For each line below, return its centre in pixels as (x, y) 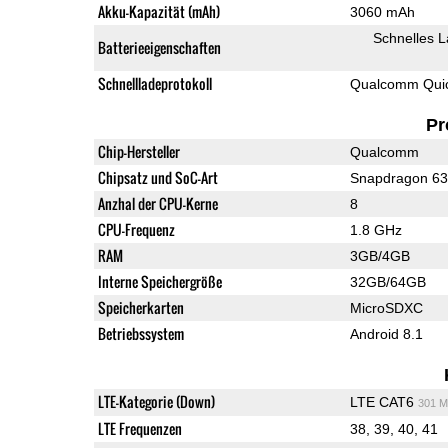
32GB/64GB (387, 281)
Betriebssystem (140, 333)
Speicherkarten (140, 307)
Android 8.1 (386, 333)
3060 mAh (382, 11)
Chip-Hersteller (138, 151)
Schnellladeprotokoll (154, 83)
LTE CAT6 (383, 401)
